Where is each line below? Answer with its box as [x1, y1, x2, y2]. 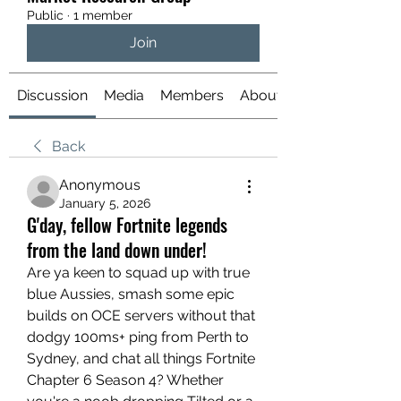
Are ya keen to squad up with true [27, 264, 250, 281]
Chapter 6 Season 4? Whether [27, 371, 224, 388]
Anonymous [59, 176, 141, 193]
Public [27, 8, 64, 22]
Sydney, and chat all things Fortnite [27, 350, 255, 367]
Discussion [17, 87, 88, 104]
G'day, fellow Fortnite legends [27, 211, 227, 238]
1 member [73, 8, 132, 22]
